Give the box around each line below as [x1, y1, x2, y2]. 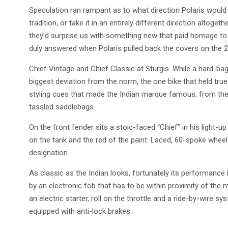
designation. [29, 148, 69, 157]
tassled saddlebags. [29, 102, 95, 111]
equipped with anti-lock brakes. [29, 207, 132, 216]
